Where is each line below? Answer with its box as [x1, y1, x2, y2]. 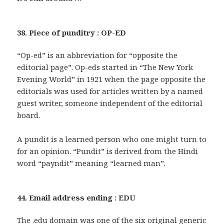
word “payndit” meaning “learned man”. [17, 158, 166, 168]
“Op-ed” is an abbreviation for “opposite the [17, 50, 178, 60]
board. [17, 110, 40, 120]
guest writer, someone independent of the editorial [17, 98, 203, 108]
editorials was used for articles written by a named [17, 86, 203, 96]
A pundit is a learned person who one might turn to [17, 134, 207, 144]
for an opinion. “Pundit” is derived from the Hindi [17, 146, 198, 156]
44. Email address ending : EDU [17, 192, 136, 203]
